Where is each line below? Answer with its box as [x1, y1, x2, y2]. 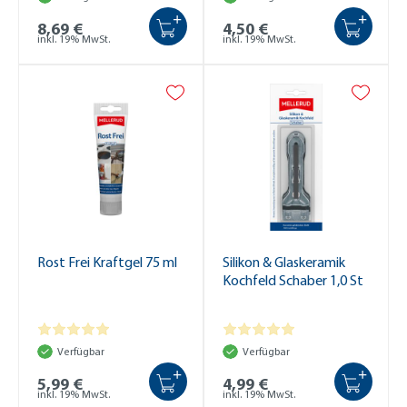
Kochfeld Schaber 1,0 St [223, 270, 363, 289]
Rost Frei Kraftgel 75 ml [37, 252, 177, 271]
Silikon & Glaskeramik [223, 252, 345, 271]
